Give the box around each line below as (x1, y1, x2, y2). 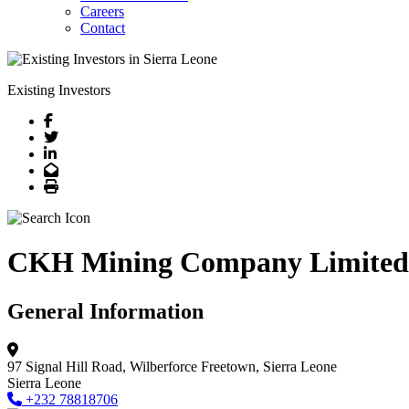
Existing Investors (7, 82, 110, 98)
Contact (80, 20, 125, 36)
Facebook (52, 112, 109, 127)
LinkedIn (56, 145, 109, 160)
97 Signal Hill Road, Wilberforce (7, 358, 197, 374)
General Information (7, 299, 204, 323)
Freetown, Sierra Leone (201, 358, 337, 374)
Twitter (58, 129, 99, 143)
